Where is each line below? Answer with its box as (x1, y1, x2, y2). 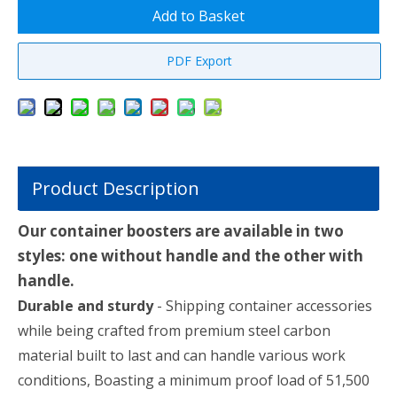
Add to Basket (152, 6, 245, 26)
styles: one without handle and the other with (18, 245, 363, 266)
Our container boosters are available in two (18, 221, 344, 241)
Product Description (32, 176, 199, 200)
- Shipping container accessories (157, 296, 372, 315)
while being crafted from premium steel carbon (18, 321, 331, 340)
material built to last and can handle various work (18, 346, 346, 365)
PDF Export (167, 52, 232, 69)
